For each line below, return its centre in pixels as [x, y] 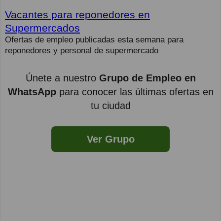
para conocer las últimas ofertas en [135, 92]
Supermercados [42, 28]
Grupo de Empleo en [147, 78]
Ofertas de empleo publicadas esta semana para [94, 40]
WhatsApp [32, 92]
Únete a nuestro [62, 78]
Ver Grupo [110, 139]
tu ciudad [110, 106]
